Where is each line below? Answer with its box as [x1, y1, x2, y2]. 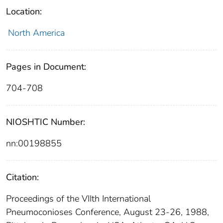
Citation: [6, 171, 39, 183]
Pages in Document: [6, 60, 86, 73]
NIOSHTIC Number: [6, 115, 85, 128]
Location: [6, 5, 42, 17]
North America [7, 26, 65, 39]
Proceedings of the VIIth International [6, 192, 151, 205]
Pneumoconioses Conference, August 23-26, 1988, [6, 206, 209, 218]
